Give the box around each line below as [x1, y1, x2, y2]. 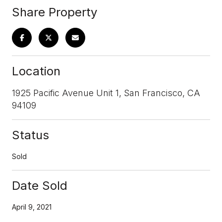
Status [12, 127, 49, 142]
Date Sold [12, 178, 67, 193]
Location [12, 63, 60, 78]
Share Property [12, 4, 97, 19]
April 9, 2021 [12, 202, 52, 211]
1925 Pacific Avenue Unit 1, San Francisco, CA [12, 87, 200, 98]
